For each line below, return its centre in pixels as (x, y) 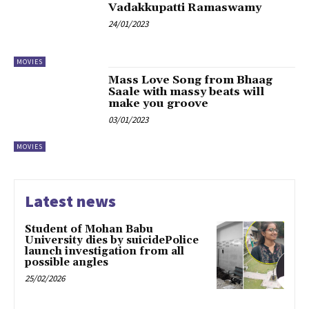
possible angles (67, 262)
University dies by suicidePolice (112, 240)
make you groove (159, 104)
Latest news (70, 201)
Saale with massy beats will (187, 92)
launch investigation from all (104, 251)
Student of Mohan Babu (89, 229)
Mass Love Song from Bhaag (191, 80)
